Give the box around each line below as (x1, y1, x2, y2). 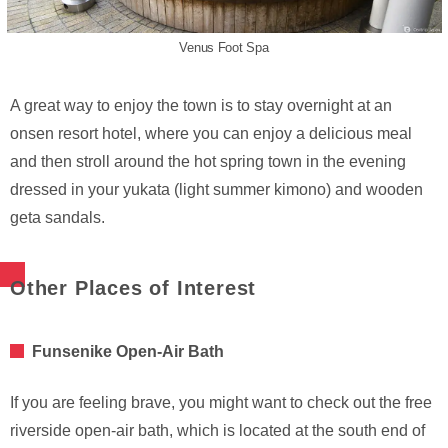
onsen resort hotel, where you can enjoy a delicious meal (10, 125, 412, 143)
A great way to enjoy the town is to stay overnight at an (10, 97, 392, 115)
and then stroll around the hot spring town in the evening (10, 153, 406, 171)
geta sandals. (10, 209, 105, 227)
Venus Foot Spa (179, 40, 269, 56)
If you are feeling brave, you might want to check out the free (10, 394, 432, 412)
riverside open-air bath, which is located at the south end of (10, 422, 425, 440)
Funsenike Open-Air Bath (32, 343, 224, 361)
